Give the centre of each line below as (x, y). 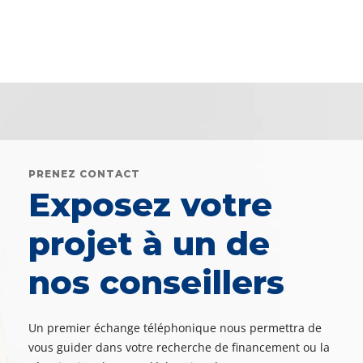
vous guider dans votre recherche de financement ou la (179, 348)
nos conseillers (156, 283)
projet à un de (149, 244)
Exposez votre (150, 205)
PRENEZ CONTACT (84, 174)
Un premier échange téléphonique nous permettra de (175, 328)
